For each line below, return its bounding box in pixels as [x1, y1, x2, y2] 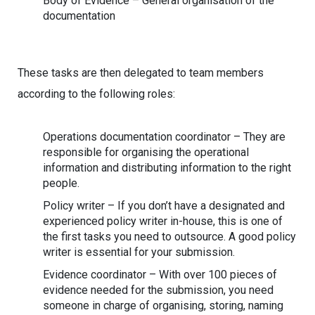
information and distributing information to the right [43, 161, 291, 174]
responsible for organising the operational [43, 146, 249, 159]
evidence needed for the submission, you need [43, 283, 274, 297]
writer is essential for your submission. [43, 245, 235, 259]
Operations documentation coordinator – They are [43, 130, 285, 143]
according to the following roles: [18, 87, 175, 101]
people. [43, 176, 79, 190]
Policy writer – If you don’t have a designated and [43, 199, 285, 212]
